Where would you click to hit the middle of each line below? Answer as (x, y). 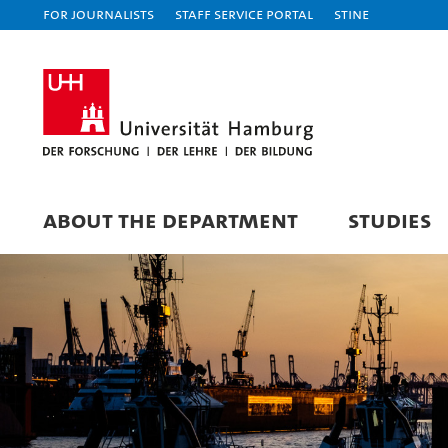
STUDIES (390, 219)
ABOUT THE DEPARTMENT (170, 219)
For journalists (98, 13)
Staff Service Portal (244, 13)
